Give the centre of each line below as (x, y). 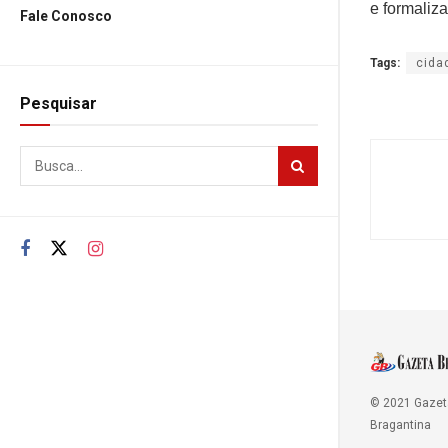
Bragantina (400, 425)
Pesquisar (58, 103)
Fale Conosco (66, 16)
